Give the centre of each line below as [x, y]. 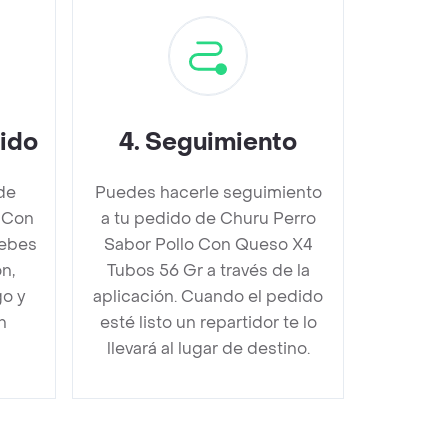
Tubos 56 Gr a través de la [208, 270]
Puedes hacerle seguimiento [208, 192]
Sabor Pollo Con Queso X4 [208, 244]
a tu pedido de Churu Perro [208, 218]
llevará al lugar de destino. [208, 348]
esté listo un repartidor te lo [208, 322]
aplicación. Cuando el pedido [208, 296]
